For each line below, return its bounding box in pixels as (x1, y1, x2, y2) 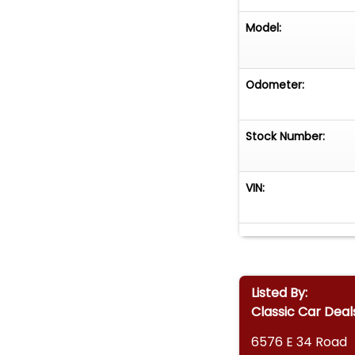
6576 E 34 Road (250, 333, 347, 352)
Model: (246, 20, 282, 36)
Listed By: (250, 283, 307, 302)
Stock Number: (246, 128, 326, 144)
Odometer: (246, 76, 305, 93)
